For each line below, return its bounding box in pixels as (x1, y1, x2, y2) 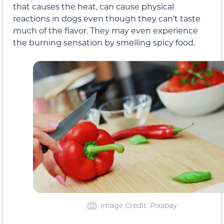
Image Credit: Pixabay (100, 200, 177, 210)
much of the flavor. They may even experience (13, 24, 198, 35)
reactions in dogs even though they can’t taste (13, 12, 200, 23)
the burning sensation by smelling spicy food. (13, 36, 195, 47)
